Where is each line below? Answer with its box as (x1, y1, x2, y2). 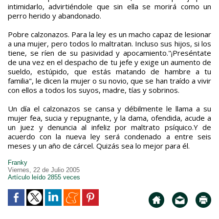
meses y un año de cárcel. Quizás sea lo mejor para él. (8, 141, 190, 151)
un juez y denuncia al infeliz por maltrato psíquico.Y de (8, 122, 211, 132)
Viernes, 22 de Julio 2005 (8, 166, 80, 174)
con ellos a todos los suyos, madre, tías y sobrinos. (8, 85, 179, 95)
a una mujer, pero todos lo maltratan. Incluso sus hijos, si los (8, 39, 211, 49)
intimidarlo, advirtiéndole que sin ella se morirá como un (8, 1, 211, 12)
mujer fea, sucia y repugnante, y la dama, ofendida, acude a (8, 113, 211, 123)
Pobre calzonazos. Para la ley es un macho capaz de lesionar (8, 29, 211, 40)
